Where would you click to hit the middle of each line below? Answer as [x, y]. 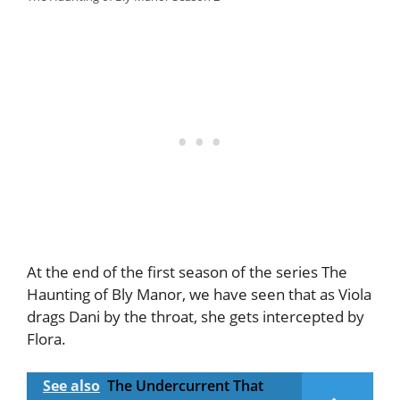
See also [71, 386]
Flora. [46, 338]
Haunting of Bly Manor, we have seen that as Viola [199, 294]
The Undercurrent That [185, 386]
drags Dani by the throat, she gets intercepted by [196, 316]
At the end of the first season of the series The [187, 271]
